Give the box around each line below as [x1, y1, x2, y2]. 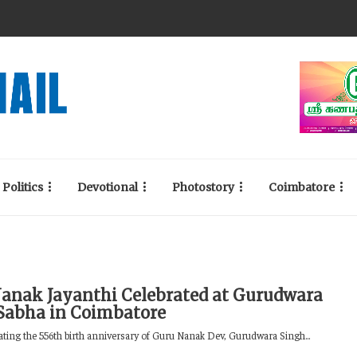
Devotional [77, 180, 138, 194]
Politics [2, 180, 43, 194]
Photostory [172, 180, 234, 194]
